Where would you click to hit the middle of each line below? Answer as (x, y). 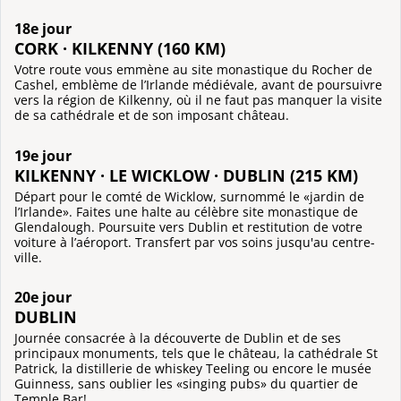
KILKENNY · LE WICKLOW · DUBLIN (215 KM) (186, 175)
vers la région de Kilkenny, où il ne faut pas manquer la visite (198, 100)
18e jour (43, 29)
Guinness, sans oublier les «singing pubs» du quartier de (186, 384)
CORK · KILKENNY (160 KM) (120, 48)
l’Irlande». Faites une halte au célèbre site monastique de (186, 211)
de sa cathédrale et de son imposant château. (152, 115)
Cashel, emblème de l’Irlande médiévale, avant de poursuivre (198, 85)
